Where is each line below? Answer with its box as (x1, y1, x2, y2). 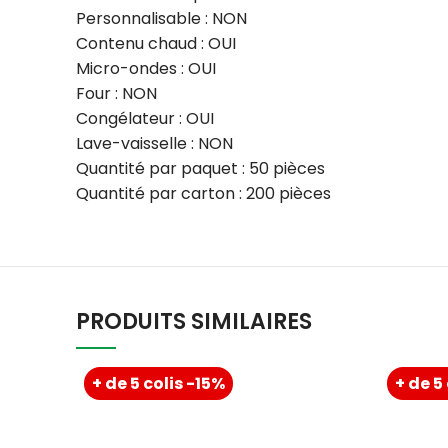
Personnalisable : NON (76, 7, 247, 31)
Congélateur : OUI (76, 107, 214, 131)
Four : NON (76, 82, 157, 106)
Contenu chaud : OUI (76, 32, 236, 56)
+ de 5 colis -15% (92, 372, 225, 396)
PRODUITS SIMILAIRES (76, 306, 312, 338)
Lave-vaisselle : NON (76, 132, 233, 156)
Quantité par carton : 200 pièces (76, 182, 331, 206)
